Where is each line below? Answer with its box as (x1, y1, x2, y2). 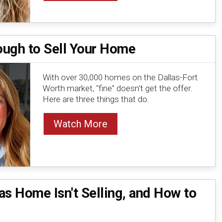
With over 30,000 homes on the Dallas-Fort (42, 72, 198, 82)
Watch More (53, 117, 108, 130)
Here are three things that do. (42, 94, 149, 104)
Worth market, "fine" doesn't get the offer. (42, 83, 192, 93)
